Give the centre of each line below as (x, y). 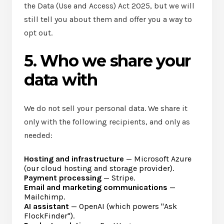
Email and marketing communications (96, 187)
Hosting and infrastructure (74, 159)
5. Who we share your (107, 61)
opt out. (38, 33)
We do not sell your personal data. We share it (106, 108)
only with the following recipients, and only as (107, 122)
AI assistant (46, 206)
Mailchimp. (44, 197)
